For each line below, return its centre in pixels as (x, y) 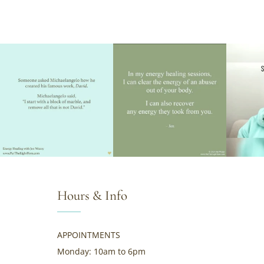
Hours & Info (92, 195)
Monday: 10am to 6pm (101, 251)
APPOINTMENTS (89, 235)
